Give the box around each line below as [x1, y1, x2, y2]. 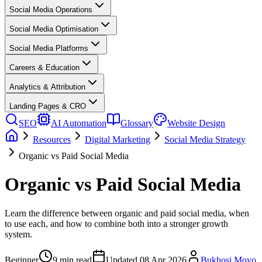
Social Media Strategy [164, 135, 246, 144]
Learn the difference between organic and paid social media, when [5, 208, 249, 218]
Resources [33, 135, 71, 144]
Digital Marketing [85, 135, 150, 144]
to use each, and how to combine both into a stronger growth [5, 218, 228, 229]
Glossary [120, 118, 153, 128]
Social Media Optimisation [9, 25, 98, 33]
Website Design [167, 118, 225, 128]
